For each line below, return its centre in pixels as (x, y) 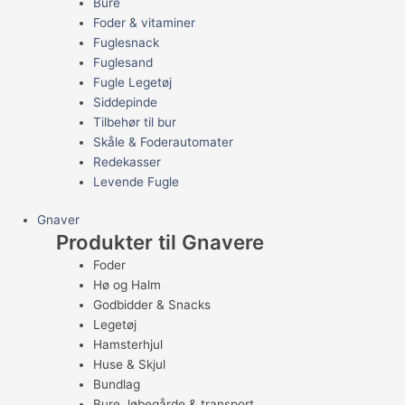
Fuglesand (122, 62)
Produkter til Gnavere (160, 242)
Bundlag (116, 385)
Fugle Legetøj (132, 82)
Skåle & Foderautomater (163, 141)
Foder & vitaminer (144, 22)
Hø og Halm (127, 285)
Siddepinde (125, 102)
